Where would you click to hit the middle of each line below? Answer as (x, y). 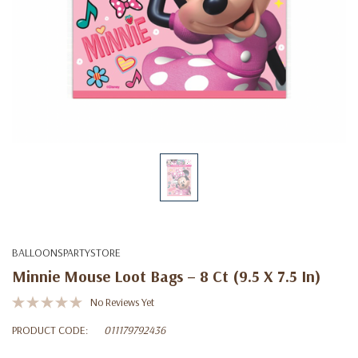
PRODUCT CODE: (50, 330)
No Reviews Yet (122, 302)
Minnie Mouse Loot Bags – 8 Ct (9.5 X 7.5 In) (166, 276)
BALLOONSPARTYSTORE (66, 252)
